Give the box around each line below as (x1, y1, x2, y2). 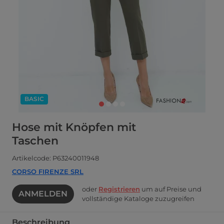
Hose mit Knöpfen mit (12, 120, 136, 134)
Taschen (12, 134, 58, 148)
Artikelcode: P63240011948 (12, 154, 99, 162)
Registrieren (98, 185, 140, 193)
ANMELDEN (18, 189, 67, 199)
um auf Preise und (140, 185, 201, 193)
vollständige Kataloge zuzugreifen (82, 194, 194, 203)
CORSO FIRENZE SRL (12, 167, 83, 176)
